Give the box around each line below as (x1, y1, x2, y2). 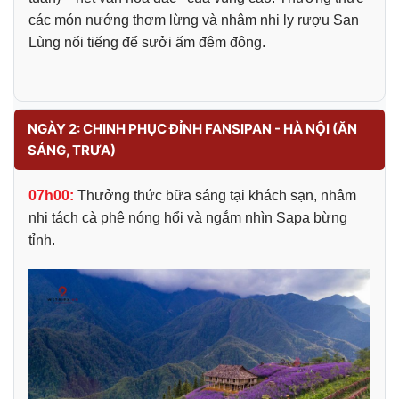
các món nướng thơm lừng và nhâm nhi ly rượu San (28, 12, 359, 28)
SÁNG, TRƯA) (28, 141, 116, 159)
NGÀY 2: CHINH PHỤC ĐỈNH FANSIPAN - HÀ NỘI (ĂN (28, 119, 357, 137)
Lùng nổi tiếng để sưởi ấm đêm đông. (28, 34, 265, 50)
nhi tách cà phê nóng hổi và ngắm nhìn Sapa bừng (28, 209, 347, 225)
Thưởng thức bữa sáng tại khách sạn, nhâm (74, 187, 356, 203)
